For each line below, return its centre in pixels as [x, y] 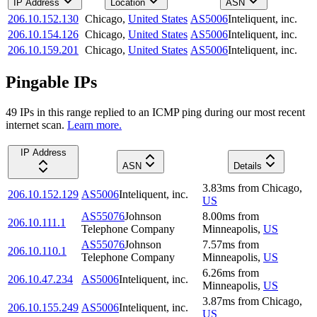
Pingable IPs [51, 82]
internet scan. [35, 125]
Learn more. [94, 125]
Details [247, 166]
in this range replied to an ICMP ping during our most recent [169, 112]
